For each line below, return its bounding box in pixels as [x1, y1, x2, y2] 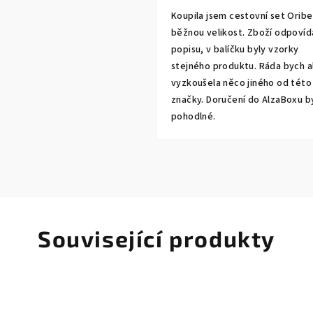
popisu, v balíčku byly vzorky [171, 42, 299, 57]
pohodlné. [171, 109, 216, 124]
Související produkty [38, 224, 275, 252]
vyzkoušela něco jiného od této [171, 75, 312, 90]
